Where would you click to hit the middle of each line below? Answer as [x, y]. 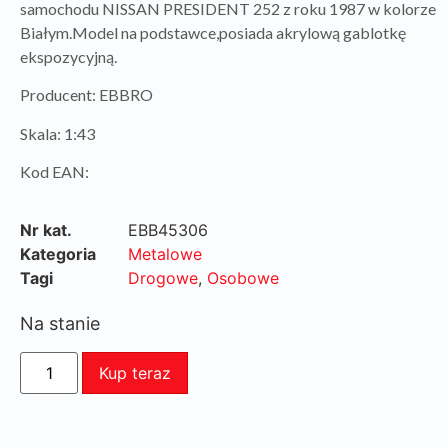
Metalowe [165, 254]
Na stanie [60, 324]
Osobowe [243, 278]
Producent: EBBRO [86, 95]
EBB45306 [168, 230]
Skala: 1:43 [57, 133]
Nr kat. [46, 230]
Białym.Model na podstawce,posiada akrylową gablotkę [213, 32]
